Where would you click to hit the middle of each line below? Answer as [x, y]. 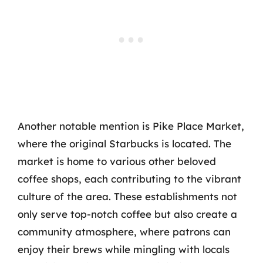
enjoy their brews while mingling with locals [124, 249]
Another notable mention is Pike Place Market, [131, 126]
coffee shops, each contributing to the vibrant [129, 179]
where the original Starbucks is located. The [124, 144]
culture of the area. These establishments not [127, 196]
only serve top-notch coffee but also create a [127, 214]
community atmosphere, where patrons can [124, 232]
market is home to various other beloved [117, 161]
